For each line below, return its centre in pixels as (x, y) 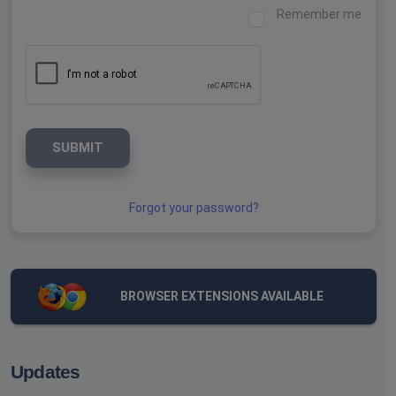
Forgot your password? (194, 208)
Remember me (319, 15)
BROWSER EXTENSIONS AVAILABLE (221, 297)
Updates (46, 372)
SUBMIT (78, 148)
